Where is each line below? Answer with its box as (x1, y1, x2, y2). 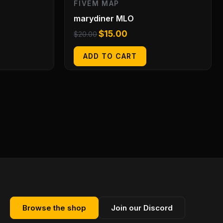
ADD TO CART (83, 52, 137, 61)
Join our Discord (111, 203, 173, 213)
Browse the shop (22, 203, 86, 213)
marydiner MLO (74, 13, 134, 24)
